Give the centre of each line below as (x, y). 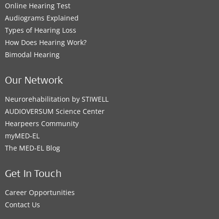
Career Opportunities (40, 192)
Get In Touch (33, 175)
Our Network (34, 81)
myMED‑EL (22, 135)
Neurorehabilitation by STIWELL (57, 99)
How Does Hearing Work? (46, 42)
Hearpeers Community (42, 123)
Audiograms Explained (42, 18)
